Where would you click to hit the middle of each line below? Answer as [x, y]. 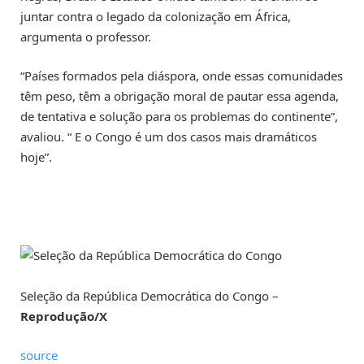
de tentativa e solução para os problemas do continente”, [179, 116]
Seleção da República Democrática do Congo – [149, 296]
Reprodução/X [64, 316]
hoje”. [36, 156]
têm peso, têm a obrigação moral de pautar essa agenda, [180, 95]
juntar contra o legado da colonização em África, [156, 16]
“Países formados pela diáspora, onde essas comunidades [182, 75]
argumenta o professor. [86, 36]
